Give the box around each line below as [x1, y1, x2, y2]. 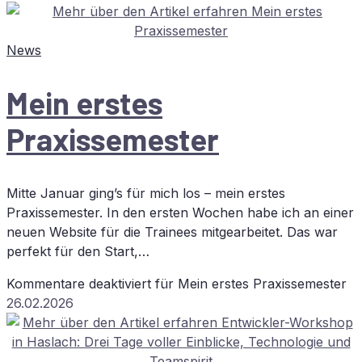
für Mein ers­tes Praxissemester [151, 275, 347, 292]
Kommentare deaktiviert [6, 275, 151, 292]
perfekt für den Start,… [6, 242, 149, 259]
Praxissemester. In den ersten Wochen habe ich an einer [6, 204, 354, 221]
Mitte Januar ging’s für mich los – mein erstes [6, 184, 285, 201]
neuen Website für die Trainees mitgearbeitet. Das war [6, 223, 338, 240]
